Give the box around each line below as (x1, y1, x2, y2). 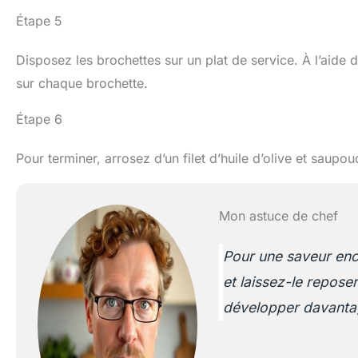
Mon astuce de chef (218, 207, 338, 224)
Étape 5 (16, 12, 62, 29)
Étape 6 (16, 110, 62, 127)
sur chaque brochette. (16, 74, 148, 91)
